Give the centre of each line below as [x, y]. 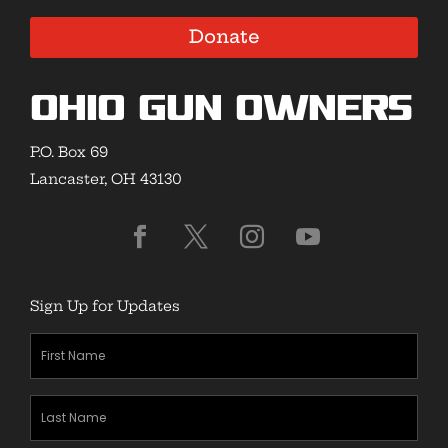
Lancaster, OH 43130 [106, 178]
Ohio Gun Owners [220, 110]
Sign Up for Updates [105, 305]
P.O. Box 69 [69, 151]
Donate [224, 37]
